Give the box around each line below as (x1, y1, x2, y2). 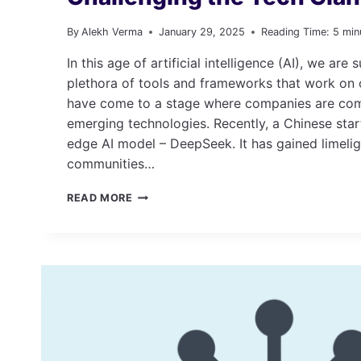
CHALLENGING (131, 268, 214, 281)
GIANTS (131, 317, 176, 330)
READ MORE (67, 192, 133, 205)
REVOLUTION (131, 236, 205, 249)
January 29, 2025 (159, 26, 246, 39)
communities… (67, 156, 155, 172)
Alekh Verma (81, 26, 143, 39)
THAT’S (131, 252, 174, 265)
